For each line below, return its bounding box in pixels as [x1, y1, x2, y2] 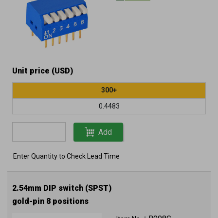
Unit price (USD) [12, 66, 73, 75]
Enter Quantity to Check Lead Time [13, 152, 120, 160]
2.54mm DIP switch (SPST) [12, 183, 111, 193]
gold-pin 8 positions [12, 197, 89, 206]
